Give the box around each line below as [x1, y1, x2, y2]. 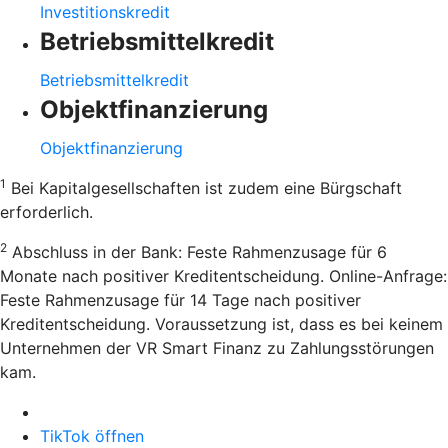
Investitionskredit [40, 2, 170, 23]
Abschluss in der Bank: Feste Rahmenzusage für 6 [7, 242, 387, 263]
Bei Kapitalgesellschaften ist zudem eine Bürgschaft [6, 178, 402, 199]
